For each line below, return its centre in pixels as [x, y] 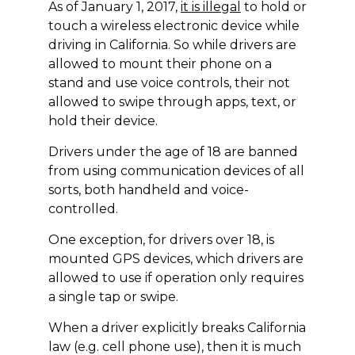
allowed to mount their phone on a [160, 63]
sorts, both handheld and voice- [148, 189]
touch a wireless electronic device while [174, 25]
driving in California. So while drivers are [172, 44]
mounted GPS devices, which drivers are [176, 258]
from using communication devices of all [176, 170]
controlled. [83, 208]
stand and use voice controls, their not [169, 82]
